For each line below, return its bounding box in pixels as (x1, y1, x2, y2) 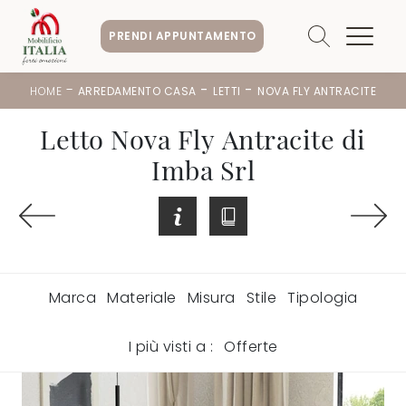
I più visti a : (128, 335, 213, 357)
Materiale (107, 286, 177, 308)
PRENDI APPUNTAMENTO (109, 27, 256, 43)
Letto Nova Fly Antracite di (40, 121, 366, 156)
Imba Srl (151, 151, 255, 187)
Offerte (224, 335, 278, 357)
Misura (187, 286, 236, 308)
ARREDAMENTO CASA (77, 82, 197, 99)
